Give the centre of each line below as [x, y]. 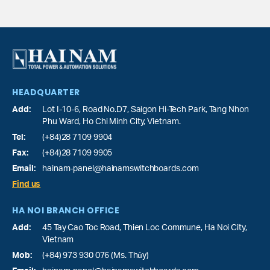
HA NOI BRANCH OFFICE [66, 211]
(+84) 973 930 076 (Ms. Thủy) [96, 256]
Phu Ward [61, 122]
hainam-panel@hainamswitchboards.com [121, 169]
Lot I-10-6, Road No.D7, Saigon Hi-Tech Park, [126, 110]
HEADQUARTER [46, 93]
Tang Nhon [229, 110]
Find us [27, 185]
